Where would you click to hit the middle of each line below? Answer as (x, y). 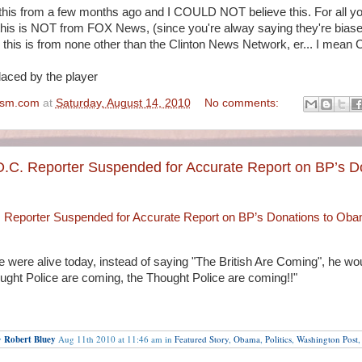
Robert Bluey (29, 339)
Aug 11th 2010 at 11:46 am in (115, 339)
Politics (278, 339)
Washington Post (327, 339)
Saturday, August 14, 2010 (123, 103)
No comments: (243, 103)
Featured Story (201, 339)
